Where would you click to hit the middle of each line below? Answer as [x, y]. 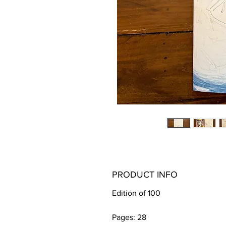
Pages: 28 [130, 217]
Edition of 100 [137, 193]
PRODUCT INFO [145, 175]
